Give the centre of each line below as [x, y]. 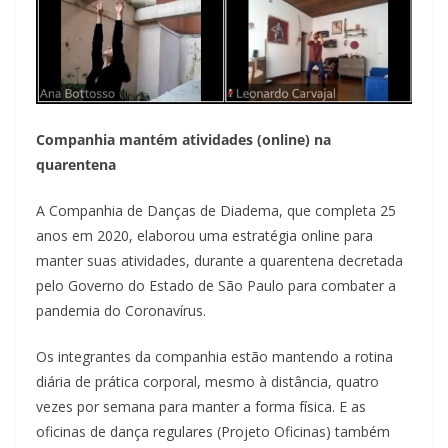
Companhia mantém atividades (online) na [183, 139]
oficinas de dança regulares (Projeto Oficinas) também [213, 431]
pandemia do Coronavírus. [121, 310]
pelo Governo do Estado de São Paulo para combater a [216, 285]
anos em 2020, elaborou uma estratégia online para [204, 235]
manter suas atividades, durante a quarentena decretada [219, 260]
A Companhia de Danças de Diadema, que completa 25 [216, 210]
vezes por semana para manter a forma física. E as [201, 406]
